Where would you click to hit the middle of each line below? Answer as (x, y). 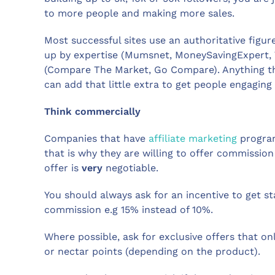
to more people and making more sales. (139, 13)
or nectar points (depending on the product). (152, 251)
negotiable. (132, 168)
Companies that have (96, 138)
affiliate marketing (193, 138)
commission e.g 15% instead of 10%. (129, 209)
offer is (63, 168)
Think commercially (92, 111)
